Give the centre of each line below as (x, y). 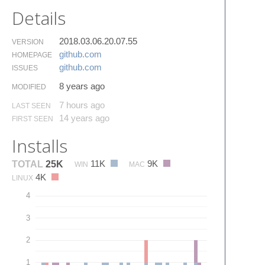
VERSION (28, 42)
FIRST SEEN (33, 119)
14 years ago (84, 118)
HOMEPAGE (32, 55)
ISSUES (25, 68)
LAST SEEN (31, 106)
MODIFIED (29, 87)
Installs (40, 146)
